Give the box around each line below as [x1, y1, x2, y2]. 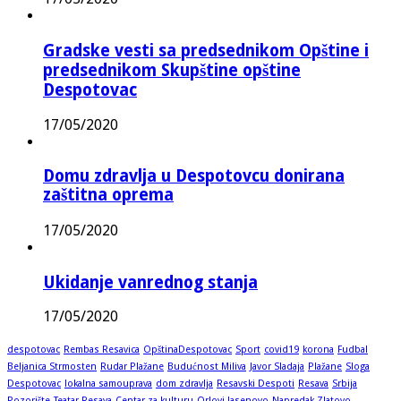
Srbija [332, 378, 357, 390]
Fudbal [337, 344, 368, 356]
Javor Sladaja [250, 361, 304, 373]
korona [303, 344, 334, 356]
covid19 [264, 344, 299, 356]
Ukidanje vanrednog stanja [43, 272, 258, 292]
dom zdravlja [156, 378, 213, 390]
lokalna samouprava [64, 378, 152, 390]
